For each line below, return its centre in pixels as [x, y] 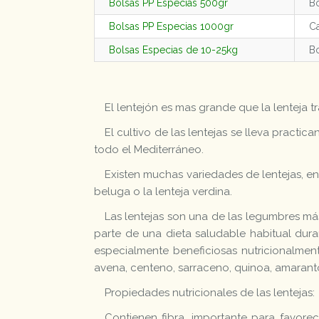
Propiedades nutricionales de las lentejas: [210, 292]
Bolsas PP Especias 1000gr [171, 26]
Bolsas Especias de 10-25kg [173, 49]
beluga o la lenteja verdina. [163, 191]
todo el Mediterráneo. [149, 149]
